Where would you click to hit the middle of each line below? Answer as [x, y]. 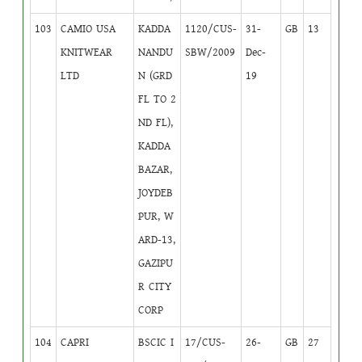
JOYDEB [156, 193]
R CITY [155, 286]
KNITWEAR [87, 52]
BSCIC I [156, 342]
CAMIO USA [88, 29]
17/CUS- [206, 342]
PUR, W [156, 216]
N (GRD [156, 76]
